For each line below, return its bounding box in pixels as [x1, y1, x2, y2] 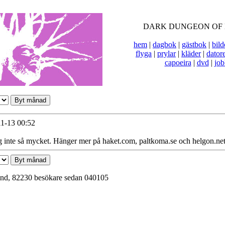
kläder [181, 49, 201, 58]
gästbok [182, 40, 206, 49]
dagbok [153, 40, 176, 49]
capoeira [164, 58, 191, 67]
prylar [157, 49, 176, 58]
